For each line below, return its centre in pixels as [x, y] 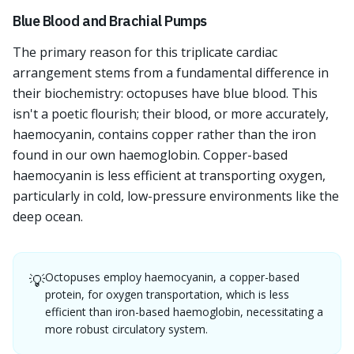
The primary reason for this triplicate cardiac [145, 52]
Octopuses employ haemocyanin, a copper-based [172, 277]
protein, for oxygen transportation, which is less [167, 294]
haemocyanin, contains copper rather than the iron [164, 134]
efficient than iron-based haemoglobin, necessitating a [184, 312]
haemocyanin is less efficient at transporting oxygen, [169, 175]
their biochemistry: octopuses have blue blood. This [165, 93]
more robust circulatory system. [126, 329]
